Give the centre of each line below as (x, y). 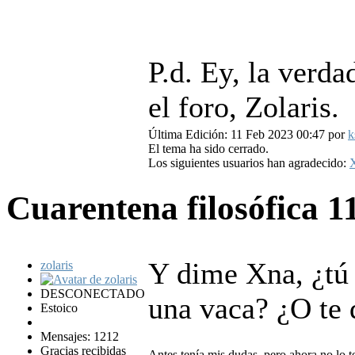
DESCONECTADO (93, 294)
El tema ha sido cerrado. (208, 149)
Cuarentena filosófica (167, 208)
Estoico (59, 308)
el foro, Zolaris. (244, 107)
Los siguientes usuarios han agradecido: (249, 163)
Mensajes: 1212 (80, 337)
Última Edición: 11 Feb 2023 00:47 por (248, 135)
